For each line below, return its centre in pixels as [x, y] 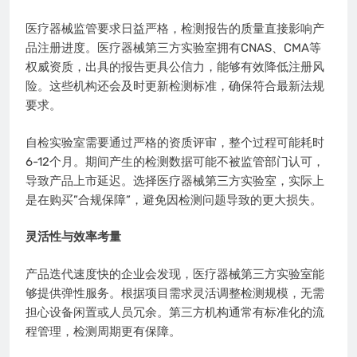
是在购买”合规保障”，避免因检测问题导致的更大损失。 [174, 200]
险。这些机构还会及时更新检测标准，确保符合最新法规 [175, 86]
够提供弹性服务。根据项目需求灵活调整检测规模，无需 [175, 293]
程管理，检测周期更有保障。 [103, 331]
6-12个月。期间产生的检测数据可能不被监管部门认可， [175, 161]
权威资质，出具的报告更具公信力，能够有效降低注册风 [175, 67]
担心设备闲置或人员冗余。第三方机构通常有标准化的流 [175, 312]
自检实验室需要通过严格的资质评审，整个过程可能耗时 [175, 142]
